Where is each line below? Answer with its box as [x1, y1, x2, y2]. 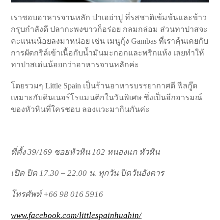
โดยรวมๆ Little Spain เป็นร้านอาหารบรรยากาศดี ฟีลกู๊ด [11, 82, 198, 90]
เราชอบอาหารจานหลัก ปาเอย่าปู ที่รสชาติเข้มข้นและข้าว [11, 13, 207, 22]
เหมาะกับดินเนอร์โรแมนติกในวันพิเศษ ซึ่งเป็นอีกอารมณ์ [11, 93, 203, 102]
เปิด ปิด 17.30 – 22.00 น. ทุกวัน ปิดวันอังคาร [11, 168, 165, 178]
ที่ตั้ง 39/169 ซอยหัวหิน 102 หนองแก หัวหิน [11, 147, 160, 157]
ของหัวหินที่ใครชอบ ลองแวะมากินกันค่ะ [11, 105, 150, 114]
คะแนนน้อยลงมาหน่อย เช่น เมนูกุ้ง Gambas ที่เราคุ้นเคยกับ [11, 37, 209, 46]
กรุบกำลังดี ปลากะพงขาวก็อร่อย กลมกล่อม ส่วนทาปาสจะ [11, 25, 208, 34]
